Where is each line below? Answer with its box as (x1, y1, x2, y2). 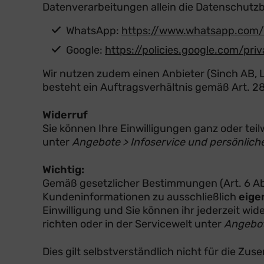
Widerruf (42, 108, 88, 121)
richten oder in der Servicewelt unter (42, 217, 224, 230)
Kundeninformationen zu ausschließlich (42, 190, 239, 203)
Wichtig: (42, 163, 84, 176)
